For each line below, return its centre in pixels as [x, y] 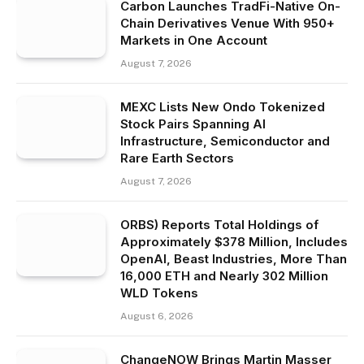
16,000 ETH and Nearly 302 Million [224, 276]
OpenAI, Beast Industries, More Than [234, 259]
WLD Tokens [159, 293]
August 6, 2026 [157, 316]
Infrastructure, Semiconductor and [225, 141]
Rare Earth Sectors [177, 158]
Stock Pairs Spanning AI [193, 124]
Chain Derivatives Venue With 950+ [227, 24]
